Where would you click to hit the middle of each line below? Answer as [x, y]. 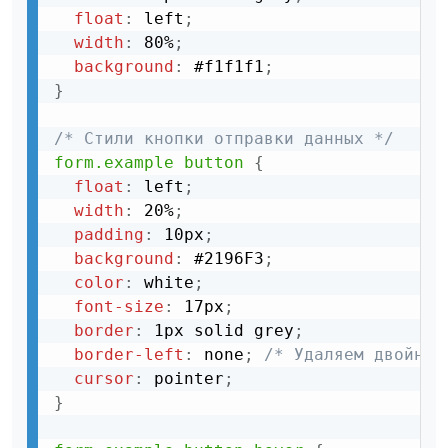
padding [109, 234]
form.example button [149, 162]
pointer [184, 378]
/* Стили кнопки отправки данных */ [224, 138]
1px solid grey [219, 330]
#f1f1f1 [224, 66]
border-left [129, 354]
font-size [119, 306]
